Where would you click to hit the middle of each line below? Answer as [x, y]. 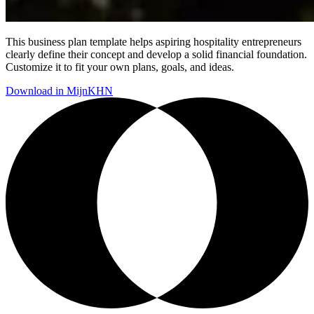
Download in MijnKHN [59, 91]
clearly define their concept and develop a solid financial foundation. [156, 55]
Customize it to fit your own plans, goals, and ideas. [120, 67]
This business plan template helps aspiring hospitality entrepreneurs [153, 42]
